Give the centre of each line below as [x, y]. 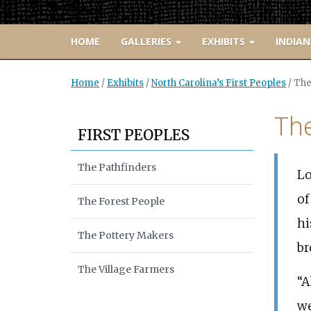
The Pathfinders [117, 168]
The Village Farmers [126, 270]
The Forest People [121, 202]
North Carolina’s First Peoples [219, 83]
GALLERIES [148, 42]
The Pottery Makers [126, 236]
